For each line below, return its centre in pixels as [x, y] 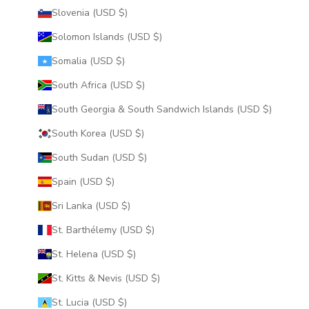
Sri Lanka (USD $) [126, 206]
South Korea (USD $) [139, 133]
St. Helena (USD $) [131, 254]
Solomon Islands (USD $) [157, 37]
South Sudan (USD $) [142, 157]
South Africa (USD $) [140, 85]
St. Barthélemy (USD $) [150, 230]
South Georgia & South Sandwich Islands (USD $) [267, 109]
